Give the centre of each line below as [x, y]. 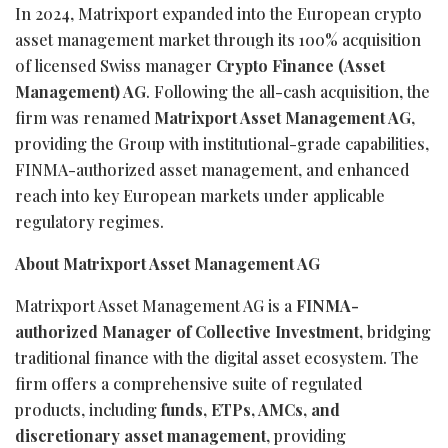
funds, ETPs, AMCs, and [250, 409]
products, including [88, 409]
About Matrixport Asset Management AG [167, 263]
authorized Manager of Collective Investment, [191, 331]
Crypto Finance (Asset [300, 65]
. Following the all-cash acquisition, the [288, 91]
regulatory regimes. [89, 221]
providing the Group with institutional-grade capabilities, [222, 143]
